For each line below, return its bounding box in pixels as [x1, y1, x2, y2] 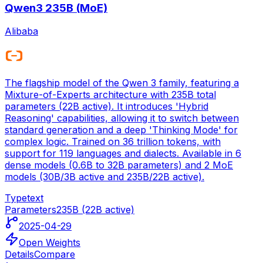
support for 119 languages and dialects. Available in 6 [5, 147, 241, 160]
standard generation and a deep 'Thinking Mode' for [5, 124, 238, 136]
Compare [34, 248, 75, 261]
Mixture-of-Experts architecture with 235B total [5, 89, 216, 101]
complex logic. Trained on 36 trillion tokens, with [5, 136, 221, 148]
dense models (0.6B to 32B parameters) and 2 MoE [5, 159, 233, 171]
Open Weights [19, 237, 80, 249]
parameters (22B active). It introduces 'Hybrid [5, 100, 208, 113]
